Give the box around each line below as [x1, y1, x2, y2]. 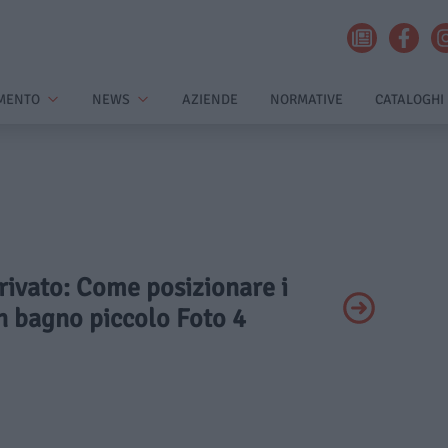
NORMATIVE [270, 91, 343, 108]
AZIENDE [182, 91, 238, 108]
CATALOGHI [375, 91, 444, 108]
